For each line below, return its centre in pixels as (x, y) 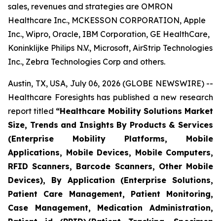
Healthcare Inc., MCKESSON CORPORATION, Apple (107, 20)
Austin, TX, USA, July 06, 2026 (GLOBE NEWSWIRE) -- (110, 83)
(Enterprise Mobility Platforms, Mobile (110, 139)
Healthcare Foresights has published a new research (110, 97)
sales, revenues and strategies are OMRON (90, 6)
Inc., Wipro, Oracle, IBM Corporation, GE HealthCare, (109, 34)
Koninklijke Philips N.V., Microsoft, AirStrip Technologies (110, 48)
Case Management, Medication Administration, (110, 208)
